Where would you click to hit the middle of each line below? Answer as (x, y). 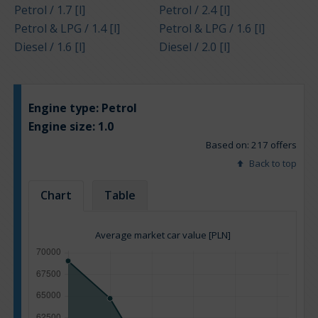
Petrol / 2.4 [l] (194, 10)
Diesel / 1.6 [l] (50, 47)
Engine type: (65, 108)
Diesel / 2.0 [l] (194, 47)
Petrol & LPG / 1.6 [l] (212, 29)
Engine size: (63, 127)
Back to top (272, 164)
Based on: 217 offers (251, 145)
